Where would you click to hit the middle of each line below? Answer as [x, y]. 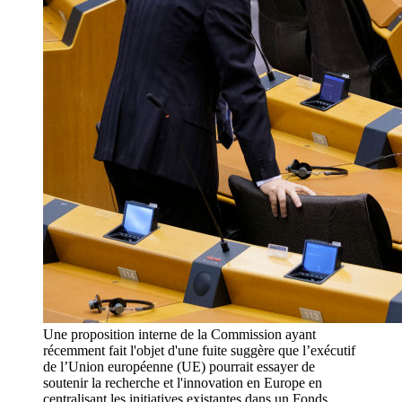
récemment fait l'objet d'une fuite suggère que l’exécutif [199, 351]
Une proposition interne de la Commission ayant [179, 335]
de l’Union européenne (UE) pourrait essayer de [179, 367]
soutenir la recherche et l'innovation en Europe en [183, 383]
